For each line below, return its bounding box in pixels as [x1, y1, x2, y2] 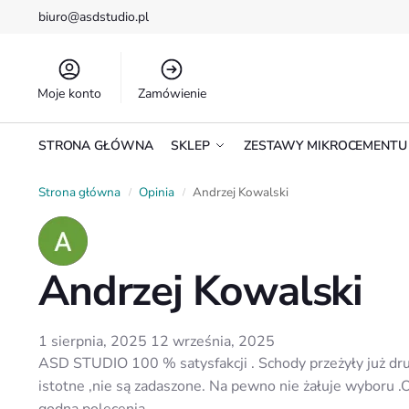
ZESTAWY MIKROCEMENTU [243, 137, 407, 154]
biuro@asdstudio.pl [37, 8, 149, 26]
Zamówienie [137, 85, 206, 102]
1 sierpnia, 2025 [37, 331, 147, 351]
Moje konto [37, 85, 102, 102]
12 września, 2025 [150, 331, 275, 351]
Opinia [139, 184, 175, 201]
